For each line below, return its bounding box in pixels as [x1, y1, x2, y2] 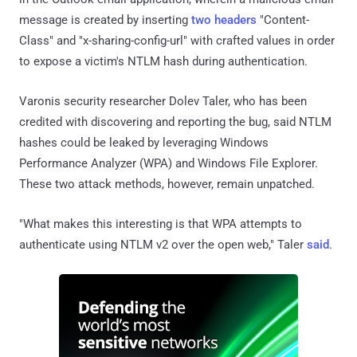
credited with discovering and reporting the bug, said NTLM [19, 114, 331, 129]
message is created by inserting [19, 12, 191, 27]
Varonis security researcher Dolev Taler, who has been [19, 93, 307, 108]
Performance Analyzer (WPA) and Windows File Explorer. [19, 155, 318, 171]
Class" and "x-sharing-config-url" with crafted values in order [19, 33, 335, 48]
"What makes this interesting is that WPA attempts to [19, 216, 302, 231]
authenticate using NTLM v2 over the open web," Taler [19, 237, 307, 252]
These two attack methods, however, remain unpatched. [19, 176, 315, 191]
